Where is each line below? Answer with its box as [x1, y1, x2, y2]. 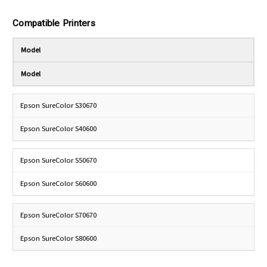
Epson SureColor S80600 [20, 234, 97, 243]
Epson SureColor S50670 [20, 156, 97, 165]
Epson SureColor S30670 [20, 101, 97, 110]
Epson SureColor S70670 [20, 210, 97, 220]
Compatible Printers [13, 18, 95, 29]
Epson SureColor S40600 [20, 124, 97, 133]
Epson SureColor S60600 [20, 179, 97, 188]
